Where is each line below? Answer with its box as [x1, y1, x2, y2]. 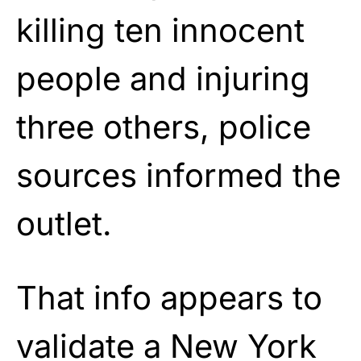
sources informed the [16, 155, 341, 195]
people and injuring [16, 58, 310, 98]
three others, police [16, 106, 311, 147]
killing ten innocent [16, 10, 305, 50]
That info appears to [16, 277, 322, 317]
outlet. [16, 203, 112, 243]
